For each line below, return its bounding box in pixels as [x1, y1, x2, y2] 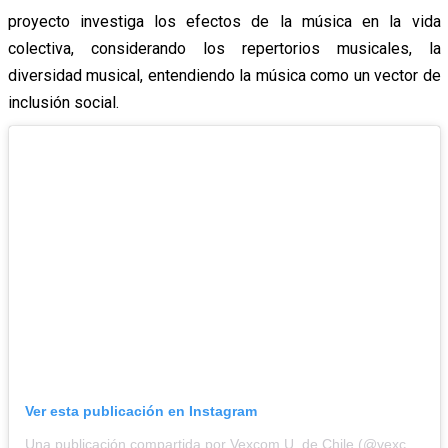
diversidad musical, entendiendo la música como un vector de [7, 65, 441, 85]
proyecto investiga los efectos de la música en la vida [7, 11, 441, 31]
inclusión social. [7, 92, 119, 112]
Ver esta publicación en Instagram [24, 403, 257, 420]
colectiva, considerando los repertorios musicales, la [7, 38, 441, 58]
